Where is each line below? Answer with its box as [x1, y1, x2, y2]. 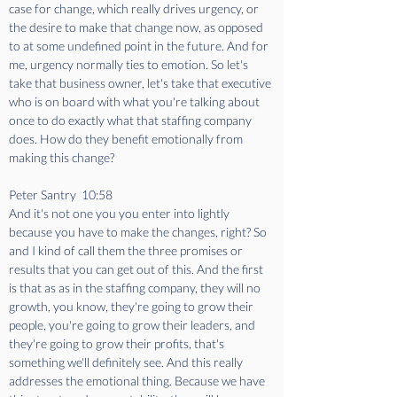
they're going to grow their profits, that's [9, 336, 227, 351]
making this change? [9, 150, 114, 165]
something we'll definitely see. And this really [9, 354, 245, 370]
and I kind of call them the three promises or [9, 243, 245, 258]
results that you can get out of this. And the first [9, 261, 266, 276]
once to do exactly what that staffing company [9, 113, 254, 128]
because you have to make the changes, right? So [9, 224, 269, 239]
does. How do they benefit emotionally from [9, 131, 245, 146]
